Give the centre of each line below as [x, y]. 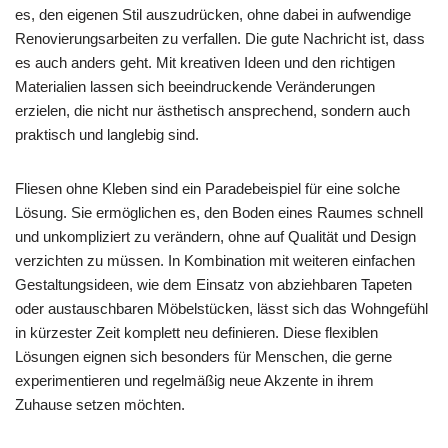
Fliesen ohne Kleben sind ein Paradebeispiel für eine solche [207, 188]
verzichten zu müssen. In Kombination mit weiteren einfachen [215, 260]
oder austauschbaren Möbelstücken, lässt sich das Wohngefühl [221, 308]
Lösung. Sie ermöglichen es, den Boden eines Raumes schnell [219, 212]
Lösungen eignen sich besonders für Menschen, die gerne [203, 356]
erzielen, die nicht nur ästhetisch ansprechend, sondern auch [212, 110]
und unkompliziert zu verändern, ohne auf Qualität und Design [215, 236]
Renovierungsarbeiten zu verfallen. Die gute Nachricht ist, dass [220, 38]
